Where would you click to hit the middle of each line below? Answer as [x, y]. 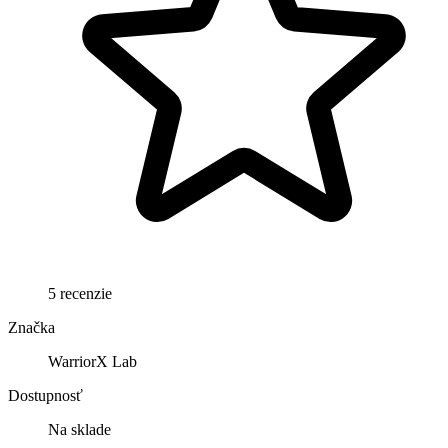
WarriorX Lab [92, 361]
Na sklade [79, 429]
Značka [31, 327]
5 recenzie [80, 293]
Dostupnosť [45, 395]
